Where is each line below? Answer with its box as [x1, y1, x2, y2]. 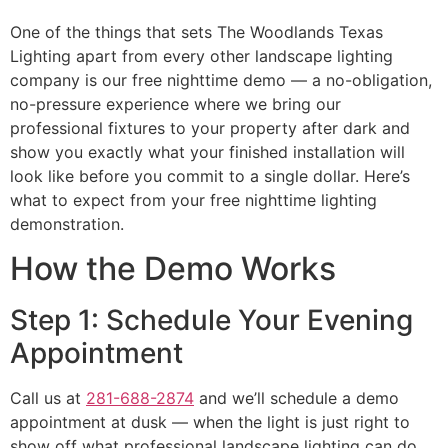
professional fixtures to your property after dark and [10, 118, 410, 138]
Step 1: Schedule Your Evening [10, 303, 413, 338]
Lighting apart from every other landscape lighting [10, 46, 393, 66]
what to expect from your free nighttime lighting [10, 190, 377, 210]
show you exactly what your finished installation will [10, 142, 405, 162]
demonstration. [10, 214, 124, 234]
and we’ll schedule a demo [194, 388, 399, 409]
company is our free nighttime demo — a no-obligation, [10, 70, 432, 90]
